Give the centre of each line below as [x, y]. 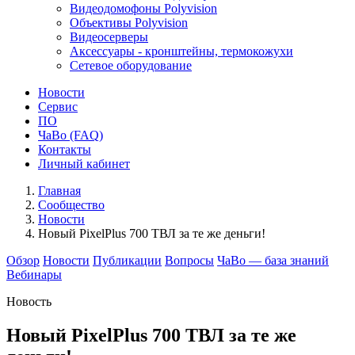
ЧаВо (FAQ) [71, 135]
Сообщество [71, 205]
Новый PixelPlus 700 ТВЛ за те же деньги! [152, 233]
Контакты [65, 149]
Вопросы [189, 260]
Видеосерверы [109, 37]
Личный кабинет [84, 164]
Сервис [58, 107]
